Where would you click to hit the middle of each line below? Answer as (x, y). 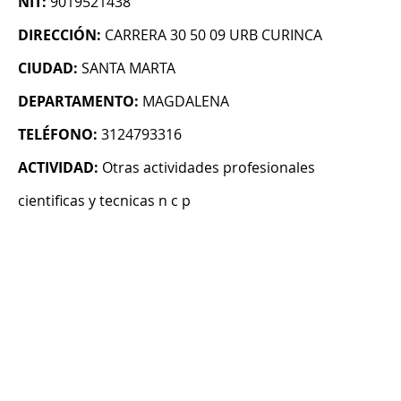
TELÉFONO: (58, 135)
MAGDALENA (186, 102)
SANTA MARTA (128, 68)
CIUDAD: (48, 68)
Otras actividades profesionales (209, 168)
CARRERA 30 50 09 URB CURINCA (213, 35)
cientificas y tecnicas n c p (104, 201)
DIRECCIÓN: (60, 35)
